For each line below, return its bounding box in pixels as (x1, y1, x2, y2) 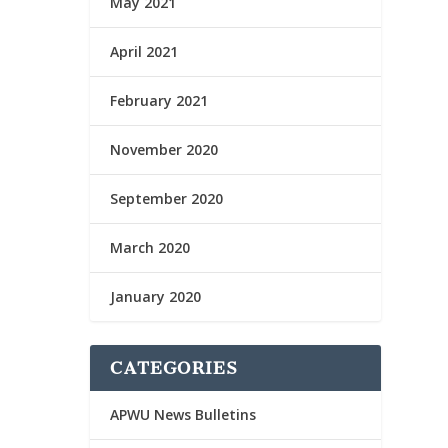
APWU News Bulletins (110, 404, 257, 424)
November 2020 (110, 139, 219, 159)
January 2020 (110, 286, 202, 306)
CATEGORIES (110, 357, 239, 378)
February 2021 (110, 90, 209, 110)
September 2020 (110, 188, 224, 208)
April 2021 (110, 41, 179, 61)
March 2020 (110, 237, 191, 257)
